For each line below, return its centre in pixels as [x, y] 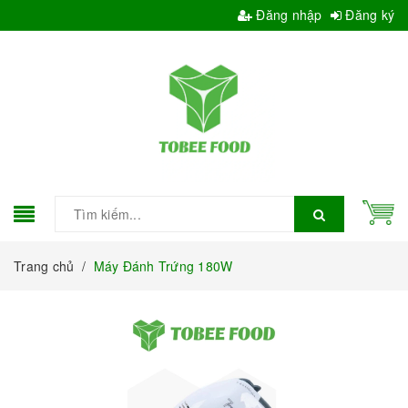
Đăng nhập [287, 15]
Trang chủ [44, 265]
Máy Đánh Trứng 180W [163, 265]
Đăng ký [368, 15]
